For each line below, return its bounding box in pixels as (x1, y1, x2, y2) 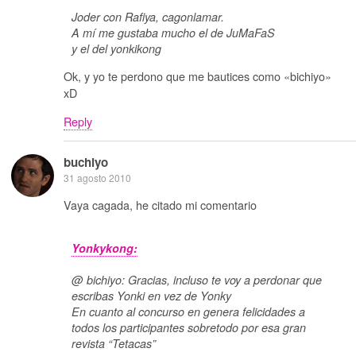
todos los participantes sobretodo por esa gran (72, 319, 306, 335)
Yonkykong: (72, 239, 137, 256)
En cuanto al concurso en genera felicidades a (72, 303, 305, 319)
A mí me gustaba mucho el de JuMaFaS (72, 25, 275, 41)
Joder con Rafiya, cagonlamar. (72, 9, 224, 25)
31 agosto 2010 (64, 171, 131, 185)
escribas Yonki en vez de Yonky (72, 287, 231, 304)
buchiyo (64, 153, 108, 172)
